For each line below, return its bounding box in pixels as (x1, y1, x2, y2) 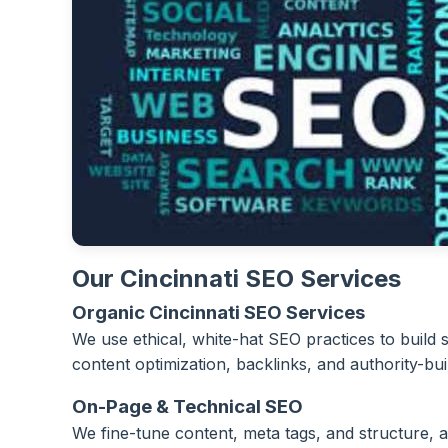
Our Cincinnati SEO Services (72, 264, 401, 293)
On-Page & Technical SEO (72, 395, 303, 418)
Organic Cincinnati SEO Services (72, 301, 365, 324)
